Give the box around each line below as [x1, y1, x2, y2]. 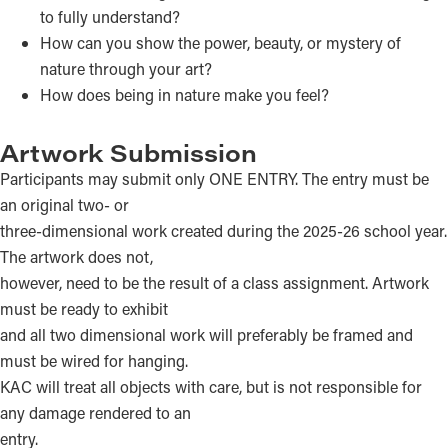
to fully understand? [40, 6, 180, 27]
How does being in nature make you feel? [40, 84, 329, 105]
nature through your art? [40, 58, 212, 79]
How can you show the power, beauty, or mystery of [40, 32, 401, 53]
